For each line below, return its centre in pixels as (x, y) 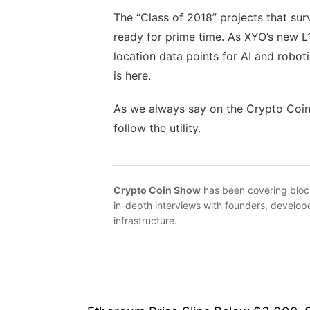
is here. (132, 75)
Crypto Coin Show (157, 190)
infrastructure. (145, 220)
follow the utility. (157, 128)
